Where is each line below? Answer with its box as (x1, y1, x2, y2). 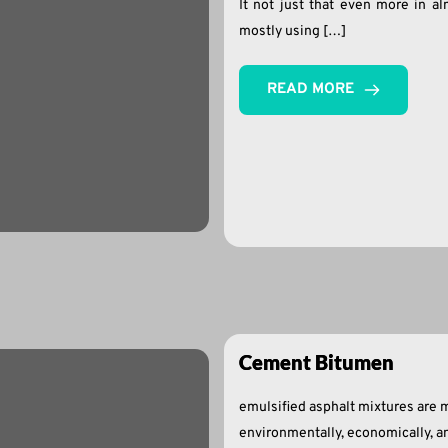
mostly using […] (239, 23, 346, 41)
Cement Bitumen (239, 350, 394, 375)
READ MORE (267, 80, 354, 100)
